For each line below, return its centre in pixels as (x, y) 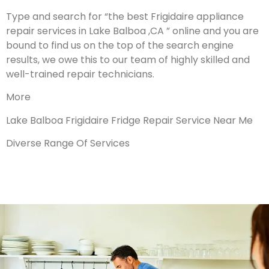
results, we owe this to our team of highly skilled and (128, 60)
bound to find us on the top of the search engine (120, 46)
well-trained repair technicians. (80, 74)
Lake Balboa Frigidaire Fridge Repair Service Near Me (129, 120)
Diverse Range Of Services (68, 144)
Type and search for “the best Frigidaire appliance (125, 17)
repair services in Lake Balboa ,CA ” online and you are (132, 31)
